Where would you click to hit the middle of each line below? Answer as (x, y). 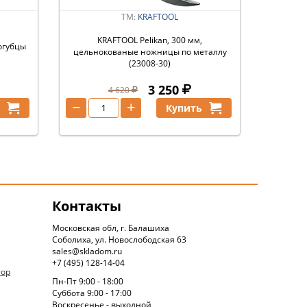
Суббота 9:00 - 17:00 (92, 293)
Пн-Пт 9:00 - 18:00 (88, 281)
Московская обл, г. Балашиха (111, 228)
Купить (184, 108)
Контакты (87, 206)
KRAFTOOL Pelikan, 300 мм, (150, 40)
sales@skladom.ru (87, 251)
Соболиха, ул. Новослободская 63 (120, 239)
